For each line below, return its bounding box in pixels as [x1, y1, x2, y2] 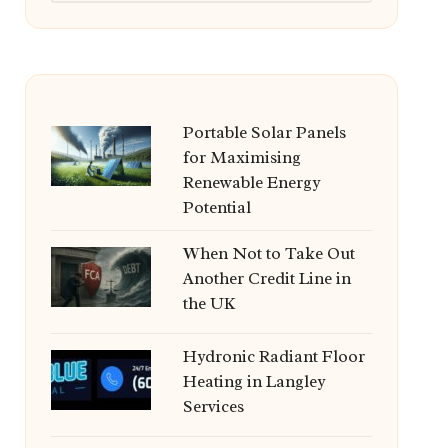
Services [182, 396, 244, 417]
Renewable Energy [182, 172, 320, 193]
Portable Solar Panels [182, 122, 346, 143]
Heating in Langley [182, 371, 325, 392]
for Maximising [182, 147, 301, 168]
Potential [182, 197, 251, 218]
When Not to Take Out [182, 243, 355, 264]
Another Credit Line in [182, 268, 351, 289]
